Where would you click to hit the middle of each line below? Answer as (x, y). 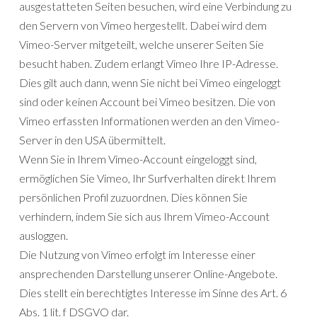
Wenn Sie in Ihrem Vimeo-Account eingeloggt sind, (138, 159)
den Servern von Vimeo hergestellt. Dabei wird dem (143, 25)
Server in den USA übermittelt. (92, 140)
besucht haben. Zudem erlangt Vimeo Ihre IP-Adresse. (149, 64)
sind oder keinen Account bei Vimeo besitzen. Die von (147, 102)
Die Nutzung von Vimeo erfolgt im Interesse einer (137, 255)
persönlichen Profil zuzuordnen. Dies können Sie (133, 197)
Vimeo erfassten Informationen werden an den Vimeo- (149, 121)
